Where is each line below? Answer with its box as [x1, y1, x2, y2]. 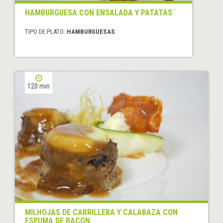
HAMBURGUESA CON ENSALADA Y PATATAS [25, 8, 172, 18]
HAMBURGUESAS [67, 28, 115, 36]
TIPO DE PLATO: [25, 28, 67, 36]
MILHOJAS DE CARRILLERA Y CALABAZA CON [25, 208, 178, 218]
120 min [27, 82, 50, 91]
